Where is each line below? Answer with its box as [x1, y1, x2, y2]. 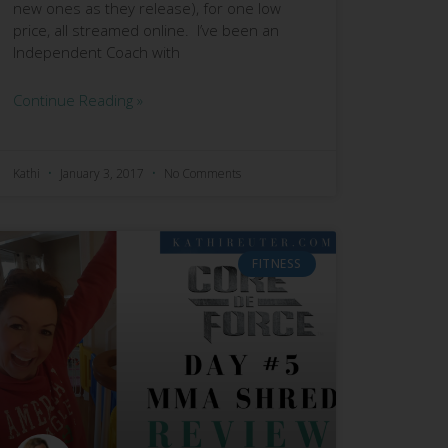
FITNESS [252, 254, 302, 272]
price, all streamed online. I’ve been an [12, 19, 279, 40]
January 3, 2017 [56, 164, 147, 182]
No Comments [163, 164, 241, 182]
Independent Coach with [12, 41, 180, 62]
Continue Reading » [12, 89, 143, 110]
